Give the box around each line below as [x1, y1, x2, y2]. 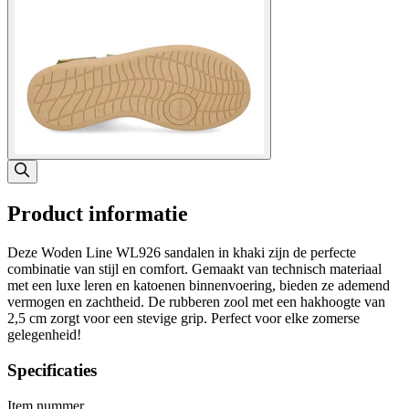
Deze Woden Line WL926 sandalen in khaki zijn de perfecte [7, 245, 356, 261]
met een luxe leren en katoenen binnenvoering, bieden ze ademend [7, 278, 390, 294]
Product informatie [7, 202, 188, 226]
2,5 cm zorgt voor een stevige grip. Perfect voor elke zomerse [7, 310, 360, 327]
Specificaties [7, 360, 97, 380]
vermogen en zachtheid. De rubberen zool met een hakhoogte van [7, 294, 385, 310]
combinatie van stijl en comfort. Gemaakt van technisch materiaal [7, 261, 382, 278]
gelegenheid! [7, 327, 81, 343]
